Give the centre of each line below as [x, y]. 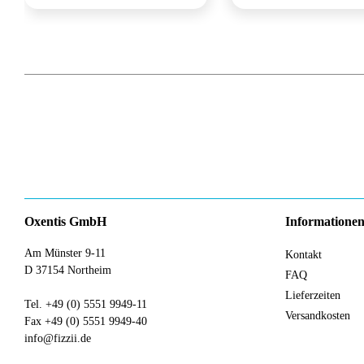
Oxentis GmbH [65, 222]
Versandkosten [318, 316]
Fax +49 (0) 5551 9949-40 [86, 322]
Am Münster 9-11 [65, 253]
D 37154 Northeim [68, 271]
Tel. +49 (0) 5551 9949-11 [86, 305]
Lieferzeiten [313, 296]
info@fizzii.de [58, 339]
